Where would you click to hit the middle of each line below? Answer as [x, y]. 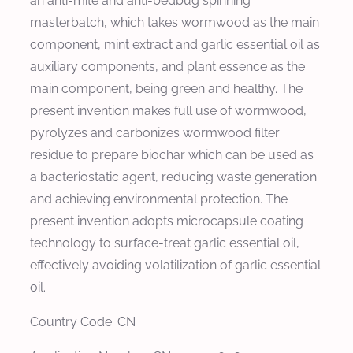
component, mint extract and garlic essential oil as [175, 44]
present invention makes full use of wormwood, [168, 110]
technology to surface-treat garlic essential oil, [165, 243]
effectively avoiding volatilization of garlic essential [175, 265]
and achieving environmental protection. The [159, 199]
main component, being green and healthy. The [166, 88]
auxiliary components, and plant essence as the [167, 66]
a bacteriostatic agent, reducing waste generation [173, 176]
